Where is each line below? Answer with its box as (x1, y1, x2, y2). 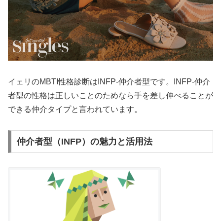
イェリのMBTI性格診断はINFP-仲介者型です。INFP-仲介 (8, 77, 210, 86)
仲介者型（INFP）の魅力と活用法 (16, 137, 152, 147)
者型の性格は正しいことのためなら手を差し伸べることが (8, 91, 213, 100)
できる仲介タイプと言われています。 (8, 105, 142, 113)
